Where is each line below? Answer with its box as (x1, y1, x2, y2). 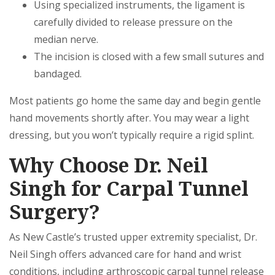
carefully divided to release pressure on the (34, 15, 233, 29)
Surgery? (9, 198, 100, 225)
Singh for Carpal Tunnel (9, 175, 249, 201)
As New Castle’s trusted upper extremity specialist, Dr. (9, 230, 257, 244)
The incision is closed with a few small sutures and (34, 50, 264, 63)
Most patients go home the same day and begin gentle (9, 94, 261, 107)
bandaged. (34, 67, 82, 80)
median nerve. (34, 33, 98, 46)
